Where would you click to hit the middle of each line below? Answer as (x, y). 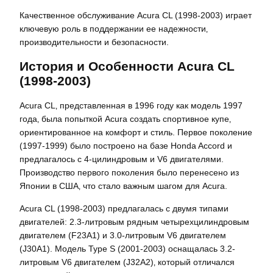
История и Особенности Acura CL (127, 66)
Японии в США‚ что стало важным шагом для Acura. (123, 186)
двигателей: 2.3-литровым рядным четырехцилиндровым (134, 222)
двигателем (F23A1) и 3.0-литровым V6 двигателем (123, 235)
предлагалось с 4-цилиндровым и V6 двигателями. (122, 159)
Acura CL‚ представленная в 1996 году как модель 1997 (131, 106)
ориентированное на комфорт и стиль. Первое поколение (136, 133)
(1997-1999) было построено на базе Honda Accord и (126, 146)
